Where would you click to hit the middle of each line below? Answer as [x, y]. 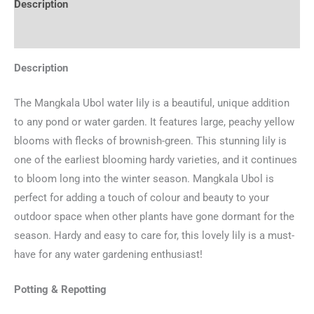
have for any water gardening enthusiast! [108, 254]
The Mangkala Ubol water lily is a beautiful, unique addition [152, 103]
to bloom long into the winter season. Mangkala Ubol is [144, 178]
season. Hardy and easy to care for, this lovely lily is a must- [154, 235]
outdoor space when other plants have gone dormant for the [154, 216]
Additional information [66, 33]
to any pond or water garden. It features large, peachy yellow [154, 122]
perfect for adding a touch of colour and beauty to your [142, 197]
